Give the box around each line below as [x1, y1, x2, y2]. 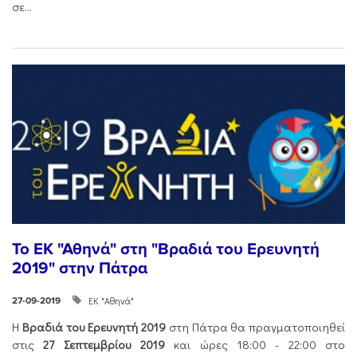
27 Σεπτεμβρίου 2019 [43, 336, 166, 352]
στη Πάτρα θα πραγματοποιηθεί [168, 319, 345, 335]
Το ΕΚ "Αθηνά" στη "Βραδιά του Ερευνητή [12, 238, 320, 259]
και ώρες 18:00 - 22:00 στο [165, 336, 346, 352]
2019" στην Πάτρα [12, 257, 147, 278]
